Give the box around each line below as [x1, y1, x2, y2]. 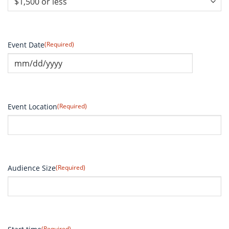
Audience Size [8, 163, 56, 173]
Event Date [8, 39, 44, 50]
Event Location [8, 102, 57, 112]
